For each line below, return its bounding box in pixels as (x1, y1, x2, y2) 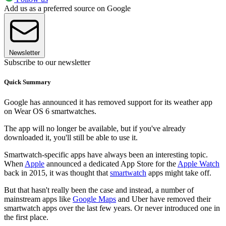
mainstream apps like (4, 194, 73, 203)
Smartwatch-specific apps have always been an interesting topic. (4, 150, 208, 159)
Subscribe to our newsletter (4, 58, 90, 67)
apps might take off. (146, 168, 211, 177)
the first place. (4, 212, 48, 221)
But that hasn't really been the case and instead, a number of (4, 185, 194, 194)
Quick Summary (4, 78, 51, 86)
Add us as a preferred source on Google (4, 4, 131, 13)
